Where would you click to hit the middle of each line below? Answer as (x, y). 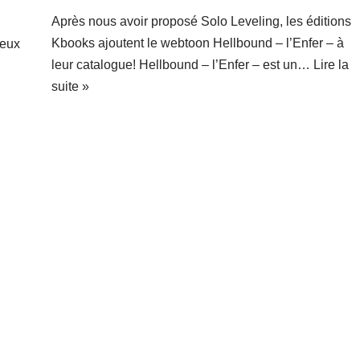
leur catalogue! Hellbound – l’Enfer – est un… (182, 65)
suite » (70, 87)
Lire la (331, 65)
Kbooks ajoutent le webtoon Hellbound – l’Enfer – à (197, 43)
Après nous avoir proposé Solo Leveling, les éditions (201, 22)
